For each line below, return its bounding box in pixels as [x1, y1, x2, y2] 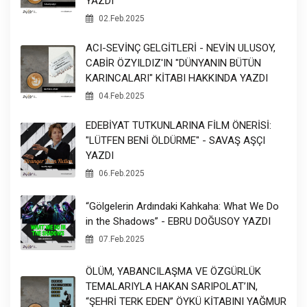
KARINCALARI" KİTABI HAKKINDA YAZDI [86, 72, 268, 85]
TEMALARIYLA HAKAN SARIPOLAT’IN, [86, 280, 258, 293]
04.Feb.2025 [97, 91, 145, 101]
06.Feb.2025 [97, 169, 145, 179]
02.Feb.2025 [97, 14, 145, 24]
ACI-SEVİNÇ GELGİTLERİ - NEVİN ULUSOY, [86, 42, 275, 55]
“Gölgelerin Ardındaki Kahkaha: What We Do [86, 199, 279, 212]
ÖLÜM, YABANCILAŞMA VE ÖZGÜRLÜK [86, 265, 261, 278]
